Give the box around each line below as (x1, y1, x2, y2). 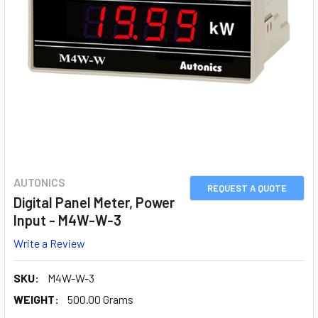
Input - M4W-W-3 (13, 212, 121, 229)
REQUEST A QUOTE (207, 182, 287, 194)
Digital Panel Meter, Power (13, 194, 175, 211)
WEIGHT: (13, 292, 59, 306)
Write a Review (13, 236, 85, 250)
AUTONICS (13, 175, 65, 189)
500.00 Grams (67, 292, 133, 306)
